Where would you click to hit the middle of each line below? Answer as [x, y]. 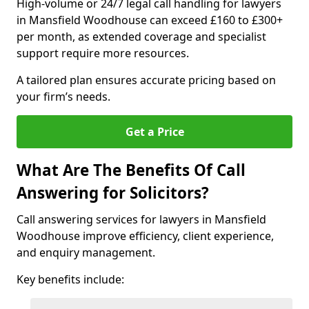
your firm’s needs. [63, 97]
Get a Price [154, 132]
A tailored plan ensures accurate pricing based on [146, 80]
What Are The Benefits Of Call [131, 170]
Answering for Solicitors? [113, 193]
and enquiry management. [86, 252]
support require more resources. [103, 53]
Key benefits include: [70, 279]
